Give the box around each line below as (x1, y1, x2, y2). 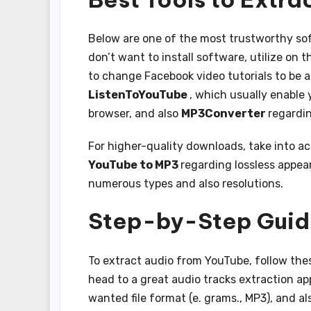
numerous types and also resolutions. (88, 177, 283, 191)
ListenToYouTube (88, 88, 190, 102)
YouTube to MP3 (88, 158, 180, 172)
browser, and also (88, 107, 181, 121)
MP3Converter (181, 107, 268, 121)
